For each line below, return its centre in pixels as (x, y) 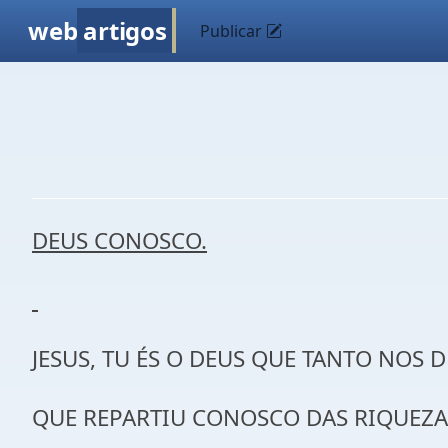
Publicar (233, 31)
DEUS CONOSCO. (119, 240)
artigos (125, 30)
